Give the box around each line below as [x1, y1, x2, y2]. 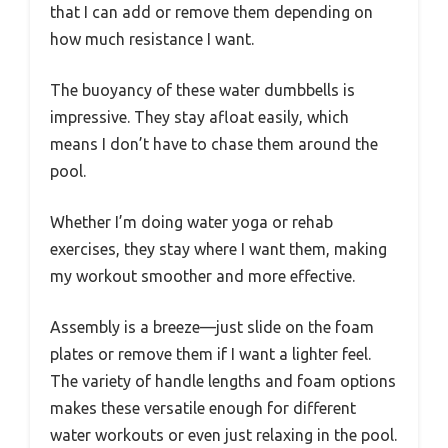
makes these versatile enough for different [50, 399, 356, 418]
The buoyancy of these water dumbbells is [50, 81, 355, 100]
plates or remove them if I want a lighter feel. [50, 345, 371, 364]
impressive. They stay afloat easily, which [50, 108, 349, 127]
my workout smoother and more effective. [50, 267, 355, 286]
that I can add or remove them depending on [50, 3, 373, 22]
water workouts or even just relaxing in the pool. [50, 426, 397, 445]
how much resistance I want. [50, 30, 254, 49]
